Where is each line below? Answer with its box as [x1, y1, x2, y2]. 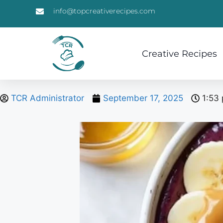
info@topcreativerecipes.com [53, 6, 155, 15]
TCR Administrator [11, 93, 84, 103]
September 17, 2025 [103, 93, 183, 103]
